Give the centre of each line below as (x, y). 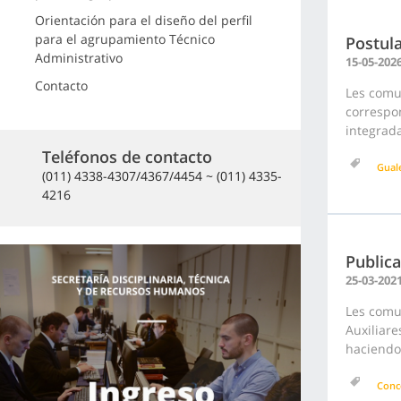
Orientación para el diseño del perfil (143, 20)
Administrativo (78, 58)
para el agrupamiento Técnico (124, 39)
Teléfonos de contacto (127, 156)
